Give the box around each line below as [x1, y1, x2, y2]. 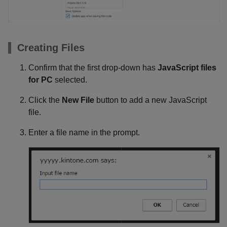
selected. [53, 75, 87, 84]
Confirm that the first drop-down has [28, 63, 158, 72]
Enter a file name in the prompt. [28, 128, 140, 137]
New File [62, 95, 94, 104]
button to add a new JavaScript [94, 95, 207, 104]
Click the [28, 95, 62, 104]
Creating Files [17, 42, 85, 53]
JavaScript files [158, 63, 216, 72]
